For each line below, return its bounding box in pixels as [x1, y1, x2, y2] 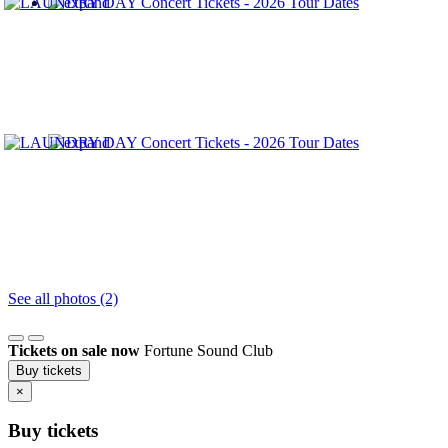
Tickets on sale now [8, 341, 140, 359]
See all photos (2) [8, 289, 118, 307]
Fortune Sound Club [144, 341, 273, 359]
